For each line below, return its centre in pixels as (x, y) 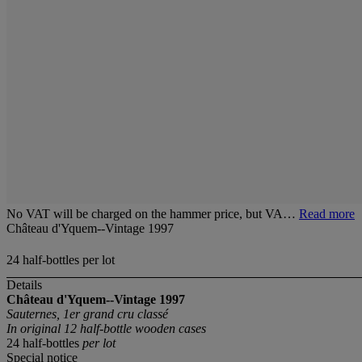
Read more (327, 214)
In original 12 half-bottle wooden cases (106, 329)
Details (24, 285)
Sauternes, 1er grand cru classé (87, 314)
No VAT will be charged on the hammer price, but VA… (153, 214)
